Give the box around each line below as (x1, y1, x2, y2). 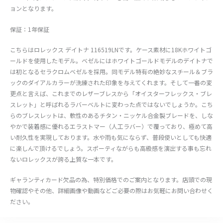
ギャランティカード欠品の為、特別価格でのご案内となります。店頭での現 (10, 175, 212, 184)
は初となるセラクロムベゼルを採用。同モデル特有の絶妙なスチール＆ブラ (10, 67, 213, 76)
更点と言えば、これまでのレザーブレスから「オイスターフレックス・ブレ (10, 89, 212, 98)
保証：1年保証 (10, 24, 49, 33)
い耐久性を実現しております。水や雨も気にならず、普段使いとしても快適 (10, 132, 212, 141)
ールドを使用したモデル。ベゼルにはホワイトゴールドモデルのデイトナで (10, 56, 213, 65)
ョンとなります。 (10, 4, 57, 13)
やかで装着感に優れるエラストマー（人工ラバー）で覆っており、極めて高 (10, 121, 213, 130)
